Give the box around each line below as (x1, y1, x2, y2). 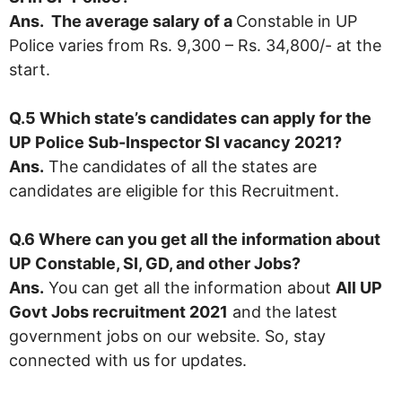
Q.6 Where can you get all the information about (9, 229, 380, 249)
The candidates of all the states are (44, 156, 317, 176)
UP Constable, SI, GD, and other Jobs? (9, 253, 301, 273)
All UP (336, 277, 382, 297)
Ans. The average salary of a (9, 11, 236, 31)
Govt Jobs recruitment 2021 (9, 301, 228, 321)
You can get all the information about (44, 277, 336, 297)
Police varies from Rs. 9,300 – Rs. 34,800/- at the (9, 35, 381, 55)
